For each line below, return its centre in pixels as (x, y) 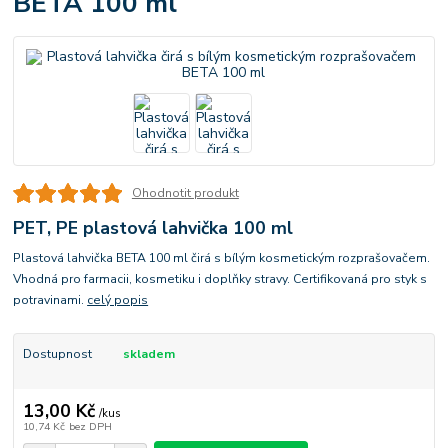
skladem (148, 354)
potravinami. (50, 300)
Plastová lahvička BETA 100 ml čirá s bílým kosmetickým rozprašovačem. (222, 258)
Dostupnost (57, 354)
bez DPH (90, 426)
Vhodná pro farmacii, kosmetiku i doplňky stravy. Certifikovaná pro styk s (220, 279)
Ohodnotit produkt (185, 193)
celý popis (118, 300)
